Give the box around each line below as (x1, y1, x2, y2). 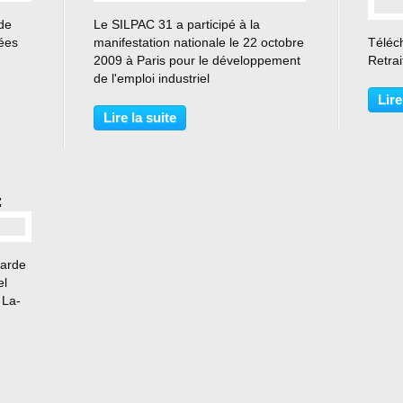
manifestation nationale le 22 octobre (94, 35, 304, 49)
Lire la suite (103, 110, 176, 125)
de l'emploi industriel (94, 71, 210, 85)
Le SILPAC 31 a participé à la (94, 17, 260, 31)
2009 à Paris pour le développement (94, 53, 300, 67)
